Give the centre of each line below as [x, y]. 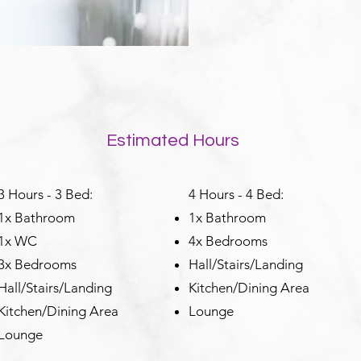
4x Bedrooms [230, 241]
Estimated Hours [172, 141]
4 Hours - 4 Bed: [238, 194]
